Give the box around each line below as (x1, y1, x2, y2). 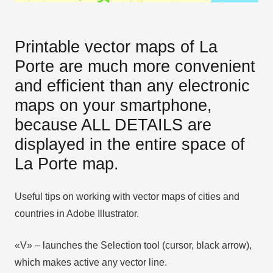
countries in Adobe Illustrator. (15, 208, 139, 219)
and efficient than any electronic (15, 76, 250, 95)
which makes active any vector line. (15, 257, 167, 268)
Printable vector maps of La (15, 37, 218, 56)
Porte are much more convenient (15, 56, 255, 76)
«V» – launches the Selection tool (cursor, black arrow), (15, 239, 252, 250)
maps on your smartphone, (15, 95, 212, 115)
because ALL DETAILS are (15, 115, 211, 134)
